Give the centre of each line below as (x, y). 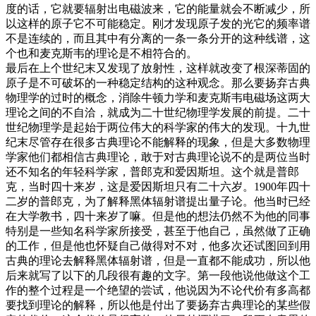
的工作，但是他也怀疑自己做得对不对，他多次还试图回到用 (158, 245)
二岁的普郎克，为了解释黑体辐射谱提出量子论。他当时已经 (158, 201)
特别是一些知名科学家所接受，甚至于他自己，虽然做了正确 (158, 231)
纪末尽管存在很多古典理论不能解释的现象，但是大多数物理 (158, 142)
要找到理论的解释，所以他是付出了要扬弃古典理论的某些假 (158, 305)
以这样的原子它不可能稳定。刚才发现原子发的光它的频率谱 (158, 23)
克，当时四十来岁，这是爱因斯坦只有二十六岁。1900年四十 (158, 186)
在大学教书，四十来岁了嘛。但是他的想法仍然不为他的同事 (158, 216)
